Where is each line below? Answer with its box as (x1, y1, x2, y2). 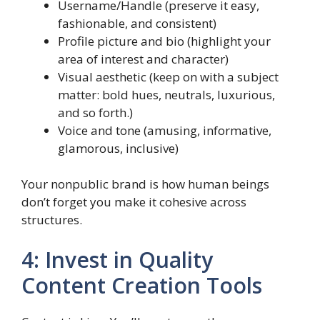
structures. (21, 211, 82, 229)
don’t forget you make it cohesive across (21, 194, 246, 211)
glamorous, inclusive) (58, 139, 179, 156)
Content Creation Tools (21, 270, 262, 300)
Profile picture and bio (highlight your (58, 32, 271, 49)
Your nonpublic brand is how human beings (21, 176, 269, 193)
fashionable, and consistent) (58, 14, 216, 31)
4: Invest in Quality (21, 244, 213, 274)
